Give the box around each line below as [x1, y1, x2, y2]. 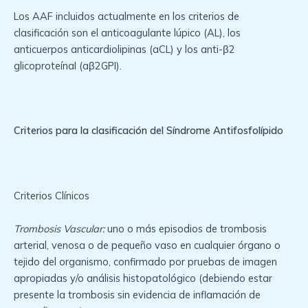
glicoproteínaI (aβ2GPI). [14, 58, 122, 72]
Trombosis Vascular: [14, 221, 107, 235]
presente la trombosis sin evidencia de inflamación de [14, 287, 261, 301]
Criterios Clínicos [14, 189, 89, 203]
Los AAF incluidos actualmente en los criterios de [14, 9, 239, 23]
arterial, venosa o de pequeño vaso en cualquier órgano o [14, 238, 280, 252]
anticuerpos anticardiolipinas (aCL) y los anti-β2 [14, 42, 235, 56]
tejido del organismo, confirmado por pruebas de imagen [14, 254, 277, 268]
